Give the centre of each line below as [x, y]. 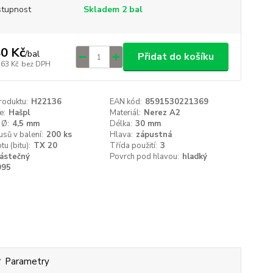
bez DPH [36, 64]
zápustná [154, 135]
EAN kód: [126, 102]
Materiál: [126, 113]
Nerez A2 [162, 113]
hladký [195, 157]
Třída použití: [134, 146]
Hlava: [122, 135]
